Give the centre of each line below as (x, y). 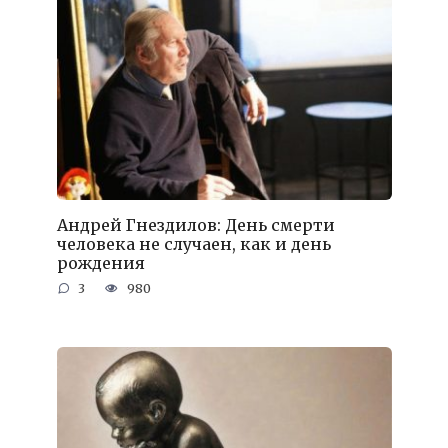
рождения (100, 263)
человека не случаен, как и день (193, 244)
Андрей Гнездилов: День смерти (195, 225)
